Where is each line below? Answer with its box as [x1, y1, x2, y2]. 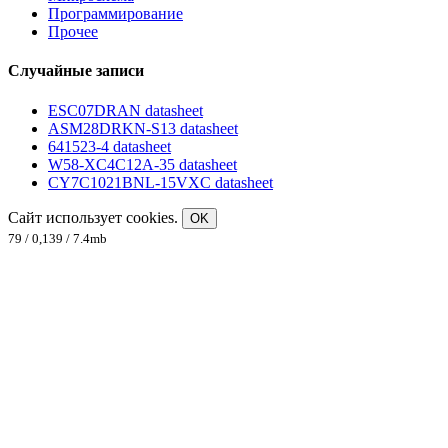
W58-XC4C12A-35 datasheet [48, 155, 237, 173]
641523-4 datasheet [48, 137, 171, 155]
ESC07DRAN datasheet [48, 101, 203, 119]
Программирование [48, 5, 183, 23]
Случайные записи [8, 62, 144, 80]
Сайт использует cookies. [8, 208, 182, 226]
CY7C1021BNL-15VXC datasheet [48, 173, 273, 191]
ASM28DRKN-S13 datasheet [48, 119, 238, 137]
